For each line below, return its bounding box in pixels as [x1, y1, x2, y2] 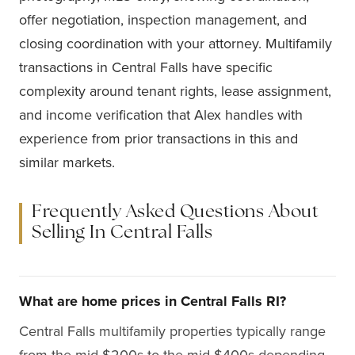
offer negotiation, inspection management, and [19, 10, 307, 29]
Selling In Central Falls [32, 224, 212, 242]
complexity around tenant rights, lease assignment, [19, 81, 331, 101]
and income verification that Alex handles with [19, 105, 303, 124]
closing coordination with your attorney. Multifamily [19, 33, 332, 53]
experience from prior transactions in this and [19, 128, 298, 148]
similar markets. [19, 152, 115, 172]
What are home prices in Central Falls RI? [19, 291, 286, 311]
